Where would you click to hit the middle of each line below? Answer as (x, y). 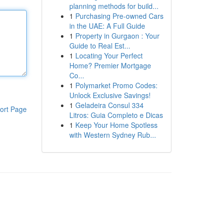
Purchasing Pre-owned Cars (119, 16)
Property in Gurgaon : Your (117, 36)
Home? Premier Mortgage (110, 65)
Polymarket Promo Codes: (116, 85)
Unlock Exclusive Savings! (110, 95)
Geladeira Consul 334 (109, 105)
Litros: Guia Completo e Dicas (116, 115)
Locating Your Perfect (109, 55)
